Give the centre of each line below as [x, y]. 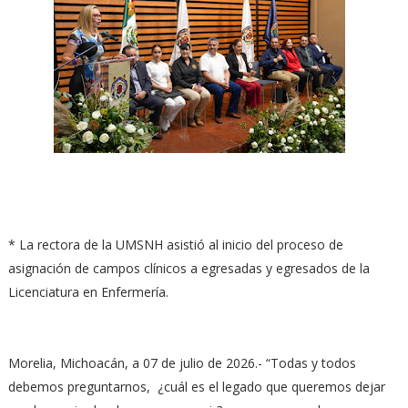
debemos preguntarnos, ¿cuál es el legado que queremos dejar [196, 387]
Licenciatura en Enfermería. [90, 292]
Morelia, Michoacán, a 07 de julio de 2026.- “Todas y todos [182, 363]
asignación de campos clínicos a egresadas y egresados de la [189, 268]
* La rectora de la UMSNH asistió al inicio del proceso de [175, 245]
